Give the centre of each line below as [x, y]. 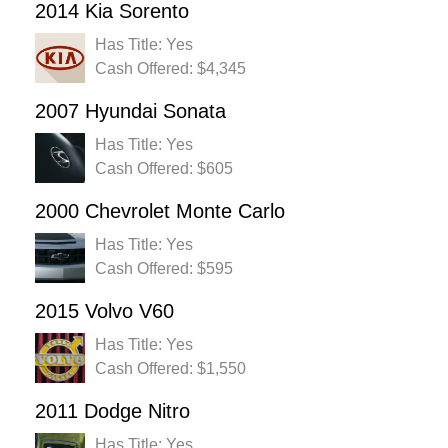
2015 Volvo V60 [104, 311]
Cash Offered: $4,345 [170, 69]
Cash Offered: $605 [164, 169]
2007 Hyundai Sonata [130, 111]
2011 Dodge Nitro [112, 411]
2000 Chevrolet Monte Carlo [160, 211]
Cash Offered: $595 [164, 269]
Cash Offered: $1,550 [170, 369]
